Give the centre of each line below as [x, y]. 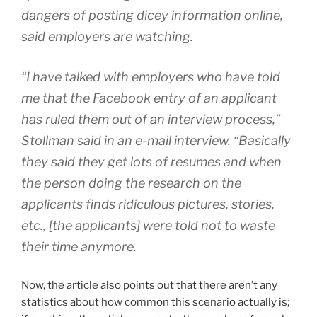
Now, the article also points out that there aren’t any [149, 285]
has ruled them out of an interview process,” [151, 119]
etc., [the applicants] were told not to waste [148, 225]
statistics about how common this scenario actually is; [155, 302]
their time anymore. [79, 246]
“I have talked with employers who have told [151, 76]
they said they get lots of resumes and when [151, 161]
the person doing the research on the [131, 183]
